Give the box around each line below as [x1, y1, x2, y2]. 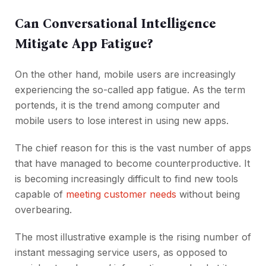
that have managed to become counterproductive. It [15, 157, 250, 170]
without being [176, 188, 240, 201]
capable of [15, 188, 66, 201]
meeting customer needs [66, 188, 176, 201]
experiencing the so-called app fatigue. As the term [15, 84, 245, 96]
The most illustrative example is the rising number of [15, 231, 251, 243]
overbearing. [15, 204, 72, 216]
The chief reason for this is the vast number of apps [15, 142, 251, 154]
